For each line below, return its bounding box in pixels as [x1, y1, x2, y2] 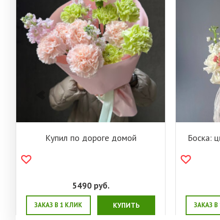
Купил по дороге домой [45, 132, 137, 144]
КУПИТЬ [112, 201, 139, 210]
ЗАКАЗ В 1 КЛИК [34, 201, 82, 210]
